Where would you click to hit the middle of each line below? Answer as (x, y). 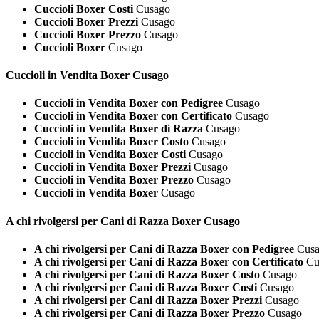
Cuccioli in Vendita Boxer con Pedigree (129, 103)
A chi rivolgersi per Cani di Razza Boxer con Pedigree (164, 249)
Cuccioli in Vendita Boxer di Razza (119, 129)
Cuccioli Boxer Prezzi (86, 21)
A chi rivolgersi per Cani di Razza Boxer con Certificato (169, 261)
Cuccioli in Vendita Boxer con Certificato (133, 116)
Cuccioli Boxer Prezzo (88, 34)
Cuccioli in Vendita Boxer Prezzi (113, 167)
